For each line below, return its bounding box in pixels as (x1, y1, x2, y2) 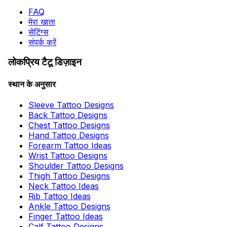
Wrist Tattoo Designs (28, 150, 107, 161)
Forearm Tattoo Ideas (28, 140, 111, 150)
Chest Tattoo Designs (28, 120, 110, 130)
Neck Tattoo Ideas (28, 180, 99, 191)
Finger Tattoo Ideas (28, 211, 103, 221)
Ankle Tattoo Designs (28, 201, 110, 211)
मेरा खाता (28, 16, 55, 27)
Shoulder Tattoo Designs (28, 160, 124, 171)
